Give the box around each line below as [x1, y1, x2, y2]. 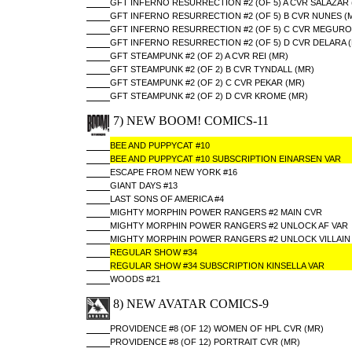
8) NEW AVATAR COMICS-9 [109, 297, 269, 310]
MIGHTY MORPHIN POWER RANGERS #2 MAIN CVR [109, 207, 322, 217]
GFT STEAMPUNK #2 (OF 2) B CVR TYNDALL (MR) [109, 64, 314, 74]
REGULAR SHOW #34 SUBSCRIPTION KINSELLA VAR [109, 261, 327, 270]
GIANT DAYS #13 [109, 181, 178, 190]
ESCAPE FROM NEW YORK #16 [109, 167, 237, 177]
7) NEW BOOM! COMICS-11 [109, 114, 269, 127]
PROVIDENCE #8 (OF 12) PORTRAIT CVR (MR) [109, 337, 300, 346]
